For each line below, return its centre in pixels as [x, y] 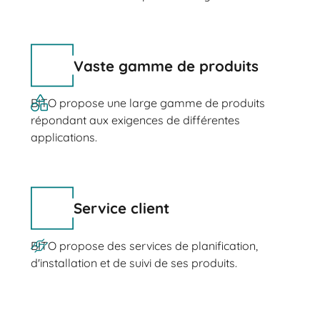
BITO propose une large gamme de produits [147, 103]
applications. [64, 137]
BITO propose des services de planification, [144, 245]
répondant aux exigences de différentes [135, 120]
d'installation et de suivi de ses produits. [134, 262]
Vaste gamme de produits [166, 65]
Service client [121, 208]
